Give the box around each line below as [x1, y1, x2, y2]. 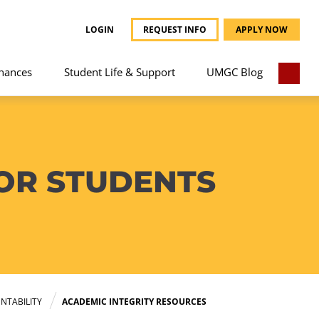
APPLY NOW [236, 23, 288, 36]
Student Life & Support [63, 64, 175, 79]
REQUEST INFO [143, 23, 206, 36]
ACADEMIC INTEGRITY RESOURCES [62, 295, 206, 308]
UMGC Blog [206, 64, 263, 79]
